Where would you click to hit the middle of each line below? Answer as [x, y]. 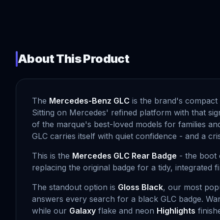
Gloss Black [140, 187]
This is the [52, 156]
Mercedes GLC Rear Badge [124, 156]
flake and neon [126, 211]
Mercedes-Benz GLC [89, 101]
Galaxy [82, 211]
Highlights [176, 211]
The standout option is [75, 187]
